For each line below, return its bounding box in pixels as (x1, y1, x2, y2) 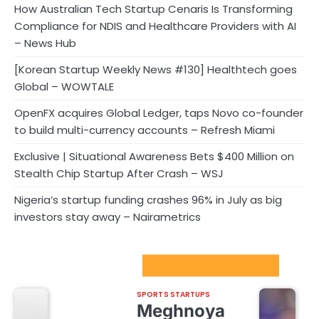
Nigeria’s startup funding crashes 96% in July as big (14, 192, 282, 207)
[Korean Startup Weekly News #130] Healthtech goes (14, 61, 297, 77)
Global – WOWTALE (14, 78, 114, 94)
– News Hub (14, 35, 76, 51)
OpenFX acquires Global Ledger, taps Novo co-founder (14, 105, 303, 120)
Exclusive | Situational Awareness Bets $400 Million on (14, 148, 294, 164)
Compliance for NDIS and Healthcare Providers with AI (14, 18, 296, 33)
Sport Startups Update (23, 258, 142, 273)
